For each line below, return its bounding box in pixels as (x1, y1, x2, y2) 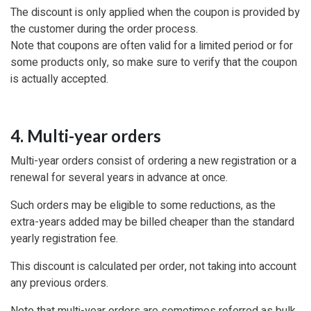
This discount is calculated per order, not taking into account (10, 258, 296, 275)
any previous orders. (10, 274, 108, 292)
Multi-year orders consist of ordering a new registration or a (10, 152, 296, 169)
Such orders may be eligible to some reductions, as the (10, 196, 276, 214)
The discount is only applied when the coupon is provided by (10, 3, 300, 21)
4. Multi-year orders (10, 125, 161, 146)
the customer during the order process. (10, 20, 201, 37)
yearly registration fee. (10, 230, 121, 247)
